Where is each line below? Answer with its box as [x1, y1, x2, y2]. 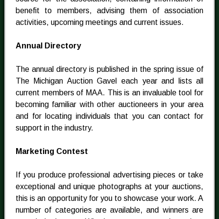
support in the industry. [15, 124, 93, 132]
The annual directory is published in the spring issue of [15, 65, 204, 74]
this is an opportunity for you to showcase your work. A [15, 194, 204, 203]
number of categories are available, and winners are [15, 206, 204, 215]
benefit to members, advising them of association [15, 6, 204, 15]
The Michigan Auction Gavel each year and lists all [15, 77, 204, 86]
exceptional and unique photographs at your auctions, [15, 182, 204, 191]
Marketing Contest [15, 147, 88, 156]
